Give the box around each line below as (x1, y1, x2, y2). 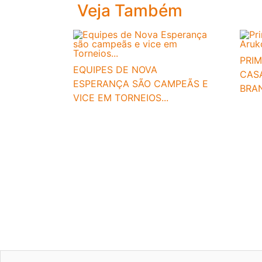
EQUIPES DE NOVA (73, 63, 157, 75)
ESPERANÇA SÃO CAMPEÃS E (73, 77, 208, 89)
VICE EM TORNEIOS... (73, 91, 168, 104)
